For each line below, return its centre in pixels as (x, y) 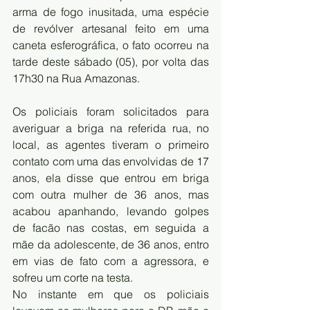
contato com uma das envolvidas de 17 (111, 161)
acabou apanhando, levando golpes (111, 211)
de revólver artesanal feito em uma (111, 28)
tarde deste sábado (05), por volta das (111, 62)
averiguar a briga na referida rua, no (111, 128)
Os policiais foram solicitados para (111, 111)
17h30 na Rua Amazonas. (76, 78)
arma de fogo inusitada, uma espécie (111, 12)
